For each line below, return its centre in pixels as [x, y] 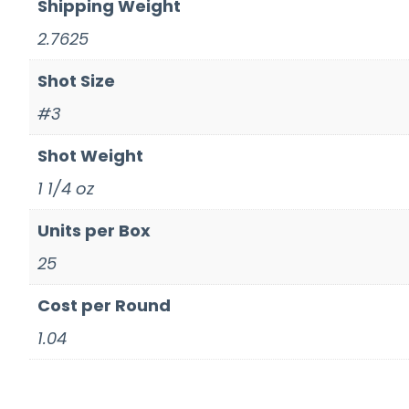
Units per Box [94, 231]
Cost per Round [104, 306]
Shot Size [76, 81]
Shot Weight [90, 156]
